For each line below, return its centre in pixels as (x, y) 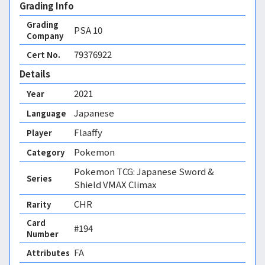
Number (43, 234)
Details (35, 74)
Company (45, 36)
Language (46, 113)
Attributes (48, 253)
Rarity (39, 204)
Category (46, 152)
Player (39, 132)
